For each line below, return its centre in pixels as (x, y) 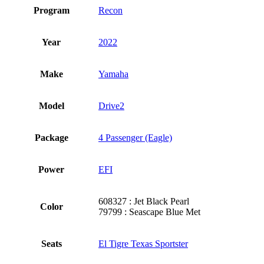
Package (51, 138)
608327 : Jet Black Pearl (144, 202)
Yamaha (113, 74)
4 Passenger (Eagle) (135, 138)
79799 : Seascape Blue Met (149, 212)
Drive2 (111, 106)
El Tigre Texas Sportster (143, 244)
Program (51, 11)
